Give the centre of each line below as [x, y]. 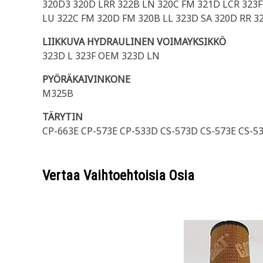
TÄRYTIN [63, 117]
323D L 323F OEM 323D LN [101, 56]
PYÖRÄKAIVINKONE [86, 79]
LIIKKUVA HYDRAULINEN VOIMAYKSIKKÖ [134, 42]
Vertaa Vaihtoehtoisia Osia [118, 176]
